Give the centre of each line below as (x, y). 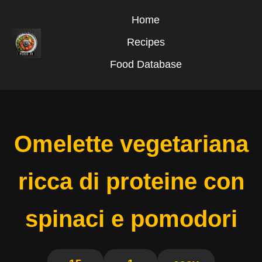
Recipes (146, 42)
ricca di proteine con (131, 181)
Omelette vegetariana (131, 144)
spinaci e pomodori (131, 219)
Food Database (146, 64)
